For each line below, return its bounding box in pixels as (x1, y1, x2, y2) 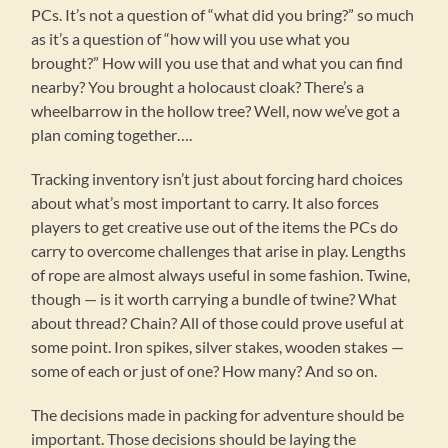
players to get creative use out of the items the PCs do (31, 217, 399, 237)
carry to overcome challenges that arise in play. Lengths (31, 241, 407, 261)
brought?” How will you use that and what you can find (31, 53, 404, 73)
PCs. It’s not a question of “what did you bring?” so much (31, 5, 415, 25)
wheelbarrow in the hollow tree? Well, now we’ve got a (31, 101, 401, 121)
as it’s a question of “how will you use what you (31, 29, 351, 49)
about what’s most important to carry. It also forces (31, 193, 380, 213)
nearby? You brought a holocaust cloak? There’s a (31, 77, 365, 97)
